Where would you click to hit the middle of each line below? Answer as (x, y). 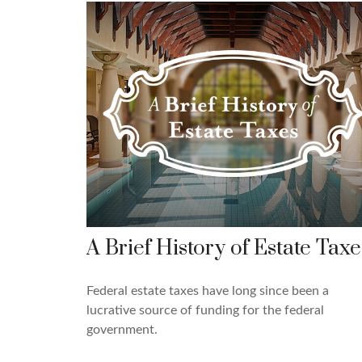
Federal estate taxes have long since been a (208, 290)
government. (122, 329)
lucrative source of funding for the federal (205, 310)
